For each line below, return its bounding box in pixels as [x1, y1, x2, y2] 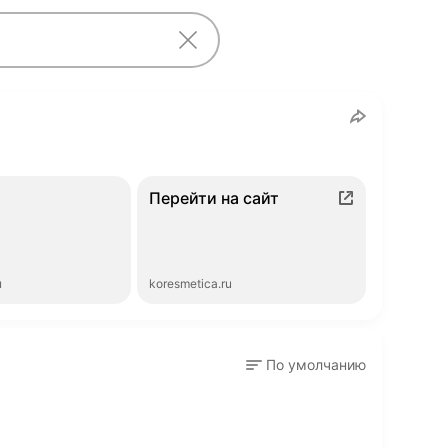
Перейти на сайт [149, 188, 280, 208]
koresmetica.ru [149, 276, 233, 291]
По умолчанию [266, 356, 366, 373]
